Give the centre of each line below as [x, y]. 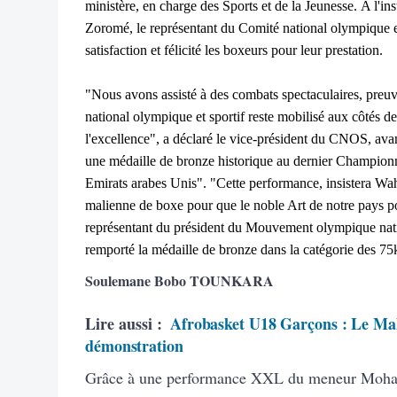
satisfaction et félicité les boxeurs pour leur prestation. [234, 50]
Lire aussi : [124, 323]
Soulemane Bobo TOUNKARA [179, 280]
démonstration [134, 345]
